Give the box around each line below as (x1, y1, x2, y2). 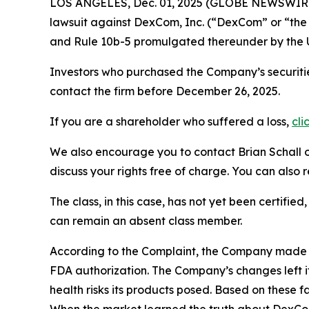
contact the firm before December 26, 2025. (50, 83, 280, 98)
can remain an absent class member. (50, 213, 242, 228)
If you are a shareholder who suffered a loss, (50, 114, 292, 128)
